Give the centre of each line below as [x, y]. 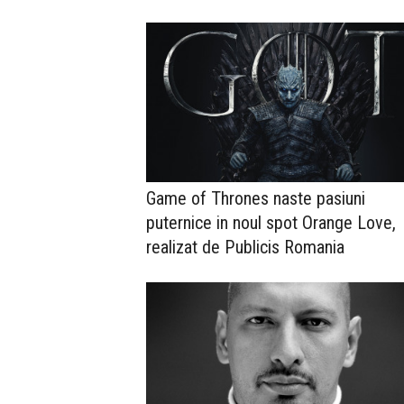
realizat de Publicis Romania [245, 248]
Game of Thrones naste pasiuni [256, 199]
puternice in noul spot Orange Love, [271, 223]
